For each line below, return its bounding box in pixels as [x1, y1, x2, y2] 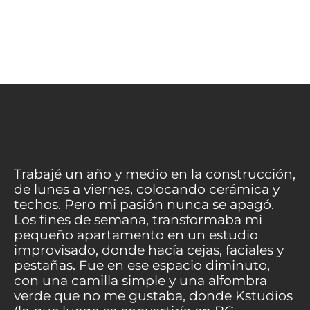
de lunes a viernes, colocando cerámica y [14, 181, 280, 197]
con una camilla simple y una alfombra [14, 272, 267, 289]
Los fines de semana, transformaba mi [14, 211, 262, 228]
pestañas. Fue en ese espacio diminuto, [14, 257, 270, 273]
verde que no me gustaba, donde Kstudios [14, 287, 293, 304]
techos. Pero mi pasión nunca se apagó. [14, 196, 274, 212]
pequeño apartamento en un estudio [14, 226, 258, 243]
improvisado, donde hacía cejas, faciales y [14, 241, 284, 258]
